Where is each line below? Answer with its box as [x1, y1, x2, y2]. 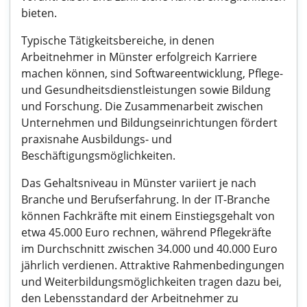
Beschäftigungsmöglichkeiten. [21, 148, 175, 163]
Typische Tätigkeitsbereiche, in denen [21, 33, 214, 48]
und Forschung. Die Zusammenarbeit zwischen [21, 99, 263, 114]
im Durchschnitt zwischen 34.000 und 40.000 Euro [21, 241, 278, 256]
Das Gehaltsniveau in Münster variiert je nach [21, 175, 256, 191]
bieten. [21, 5, 57, 21]
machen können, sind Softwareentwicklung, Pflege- [21, 66, 283, 81]
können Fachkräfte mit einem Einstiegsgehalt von [21, 208, 275, 223]
